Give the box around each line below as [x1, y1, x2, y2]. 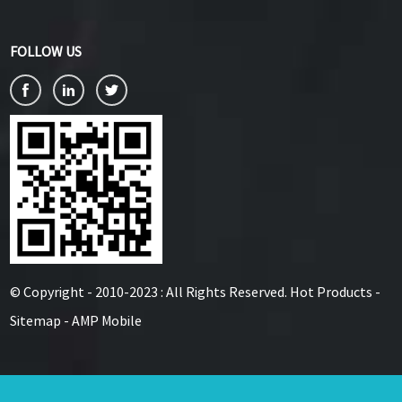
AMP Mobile [71, 311, 142, 330]
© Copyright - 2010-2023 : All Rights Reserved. [9, 283, 290, 301]
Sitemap [9, 311, 61, 330]
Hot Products [289, 283, 372, 301]
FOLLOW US [9, 41, 82, 60]
